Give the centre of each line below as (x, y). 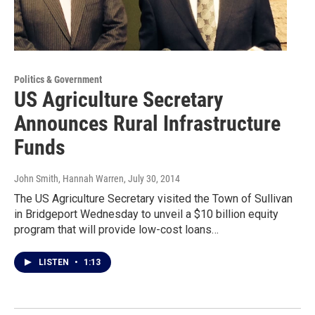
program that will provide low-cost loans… (116, 229)
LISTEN (55, 262)
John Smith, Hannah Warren (69, 178)
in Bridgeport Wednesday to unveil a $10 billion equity (146, 214)
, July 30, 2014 (152, 178)
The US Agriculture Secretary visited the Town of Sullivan (153, 198)
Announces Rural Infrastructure (147, 123)
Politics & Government (58, 79)
